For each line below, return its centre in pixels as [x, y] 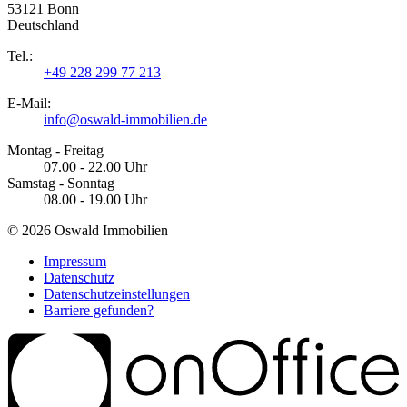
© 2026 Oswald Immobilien [88, 230]
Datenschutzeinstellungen [117, 293]
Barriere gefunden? [99, 310]
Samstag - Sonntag [61, 183]
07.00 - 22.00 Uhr [95, 166]
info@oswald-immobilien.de [125, 119]
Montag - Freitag [55, 150]
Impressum [75, 261]
